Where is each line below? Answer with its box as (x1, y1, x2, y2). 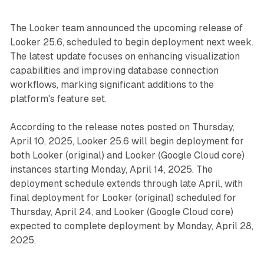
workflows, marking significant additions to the (9, 79, 214, 91)
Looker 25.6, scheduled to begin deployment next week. (9, 37, 253, 48)
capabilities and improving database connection (9, 65, 219, 77)
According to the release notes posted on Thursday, (9, 121, 235, 133)
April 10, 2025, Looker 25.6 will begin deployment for (9, 136, 244, 147)
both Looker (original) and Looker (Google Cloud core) (9, 150, 245, 161)
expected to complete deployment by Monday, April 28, (9, 220, 253, 232)
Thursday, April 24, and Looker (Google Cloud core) (9, 206, 233, 218)
